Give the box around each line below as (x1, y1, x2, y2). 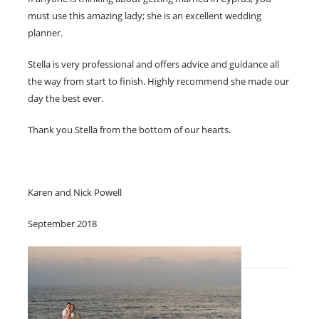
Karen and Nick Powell (28, 185, 122, 199)
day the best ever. (28, 91, 103, 105)
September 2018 (28, 216, 97, 230)
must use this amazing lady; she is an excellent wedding (28, 9, 261, 22)
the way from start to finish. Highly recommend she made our (28, 74, 289, 88)
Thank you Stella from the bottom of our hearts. (28, 122, 231, 136)
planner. (28, 26, 63, 39)
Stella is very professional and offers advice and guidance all (28, 57, 279, 70)
